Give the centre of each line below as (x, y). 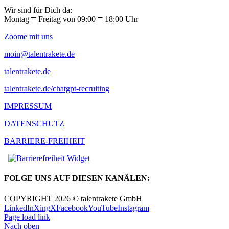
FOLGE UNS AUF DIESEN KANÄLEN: (77, 178)
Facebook (72, 208)
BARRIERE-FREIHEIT (44, 141)
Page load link (27, 217)
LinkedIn (19, 208)
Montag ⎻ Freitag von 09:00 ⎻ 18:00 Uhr (71, 19)
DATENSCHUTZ (34, 123)
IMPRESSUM (28, 106)
